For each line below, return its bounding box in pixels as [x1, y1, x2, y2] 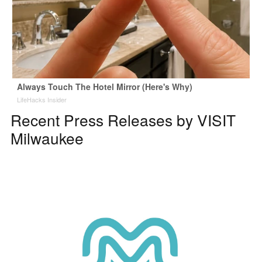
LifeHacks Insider [16, 94, 67, 104]
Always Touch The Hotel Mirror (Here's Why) [16, 80, 192, 92]
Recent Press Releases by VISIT [10, 108, 236, 130]
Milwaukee [10, 126, 84, 149]
